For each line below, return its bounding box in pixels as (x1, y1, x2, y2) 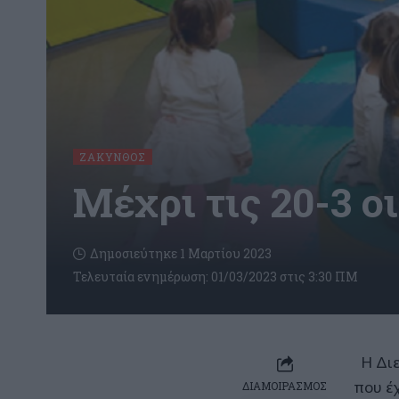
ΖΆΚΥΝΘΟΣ (79, 149, 146, 164)
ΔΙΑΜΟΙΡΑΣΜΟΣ (242, 378, 327, 393)
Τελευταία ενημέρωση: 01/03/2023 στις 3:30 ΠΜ (73, 268, 358, 285)
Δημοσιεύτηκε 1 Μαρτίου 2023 (90, 245, 272, 262)
